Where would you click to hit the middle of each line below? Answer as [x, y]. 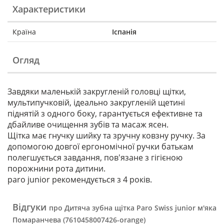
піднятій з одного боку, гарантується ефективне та [105, 114]
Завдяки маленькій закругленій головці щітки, [97, 92]
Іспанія [124, 32]
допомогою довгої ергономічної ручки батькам [100, 147]
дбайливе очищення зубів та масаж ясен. [88, 125]
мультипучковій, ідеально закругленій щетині [96, 103]
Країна [24, 32]
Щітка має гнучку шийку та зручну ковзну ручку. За [106, 136]
